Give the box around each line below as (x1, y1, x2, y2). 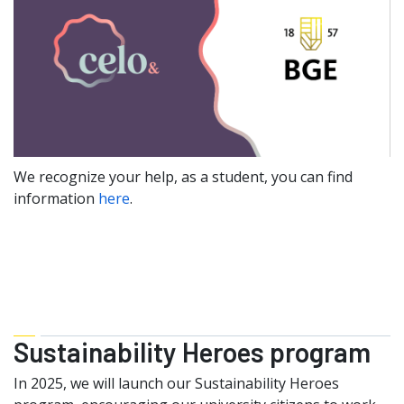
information (14, 188, 98, 209)
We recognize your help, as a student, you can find (14, 167, 353, 188)
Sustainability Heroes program (14, 335, 371, 369)
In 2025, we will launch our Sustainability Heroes (14, 373, 339, 394)
